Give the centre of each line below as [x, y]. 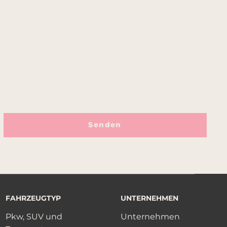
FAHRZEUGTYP [33, 198]
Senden [105, 125]
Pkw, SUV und [34, 216]
